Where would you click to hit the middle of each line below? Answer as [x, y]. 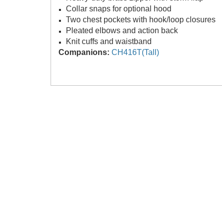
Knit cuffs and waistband [109, 41]
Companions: [84, 52]
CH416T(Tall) [135, 52]
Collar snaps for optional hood [119, 8]
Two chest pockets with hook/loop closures [141, 19]
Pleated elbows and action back [122, 30]
